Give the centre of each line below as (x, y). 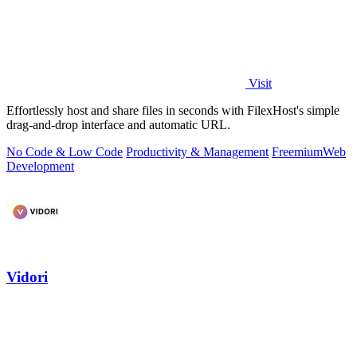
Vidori (27, 277)
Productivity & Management (197, 152)
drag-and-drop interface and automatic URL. (118, 125)
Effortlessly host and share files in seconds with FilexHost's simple (173, 111)
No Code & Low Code (65, 152)
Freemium (297, 152)
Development (40, 167)
